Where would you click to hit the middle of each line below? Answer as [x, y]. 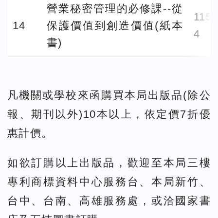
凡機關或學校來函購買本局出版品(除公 [109, 95]
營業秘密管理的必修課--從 [115, 8]
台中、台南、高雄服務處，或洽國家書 [109, 200]
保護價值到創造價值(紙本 [115, 25]
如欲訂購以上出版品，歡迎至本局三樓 [109, 163]
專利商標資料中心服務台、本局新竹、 [109, 182]
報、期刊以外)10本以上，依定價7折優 [109, 114]
